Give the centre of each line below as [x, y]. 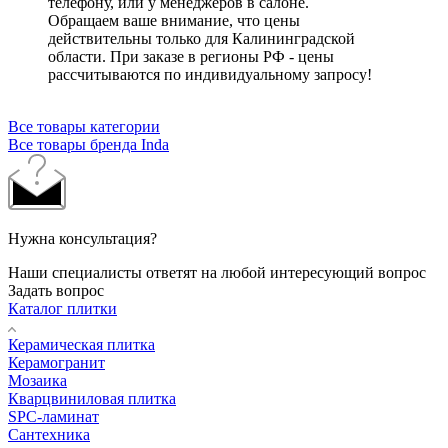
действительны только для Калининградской [201, 38]
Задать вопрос [56, 290]
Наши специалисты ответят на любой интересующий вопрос [217, 272]
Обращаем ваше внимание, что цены [174, 20]
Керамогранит [56, 362]
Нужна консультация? [82, 238]
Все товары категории [84, 126]
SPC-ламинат [53, 416]
